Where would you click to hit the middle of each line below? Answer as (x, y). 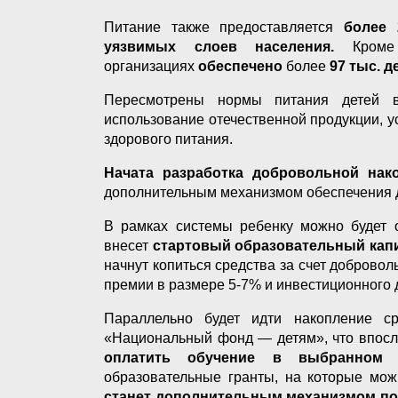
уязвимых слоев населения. (219, 46)
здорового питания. (168, 139)
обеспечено (242, 66)
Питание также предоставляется (224, 27)
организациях (151, 66)
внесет (126, 245)
